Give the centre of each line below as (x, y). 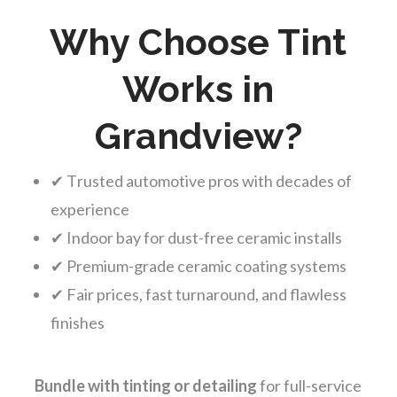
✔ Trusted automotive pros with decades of (201, 180)
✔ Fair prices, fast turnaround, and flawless (198, 294)
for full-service (310, 385)
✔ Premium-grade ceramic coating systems (198, 265)
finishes (77, 322)
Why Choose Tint (198, 42)
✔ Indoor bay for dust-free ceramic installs (196, 237)
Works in (198, 89)
